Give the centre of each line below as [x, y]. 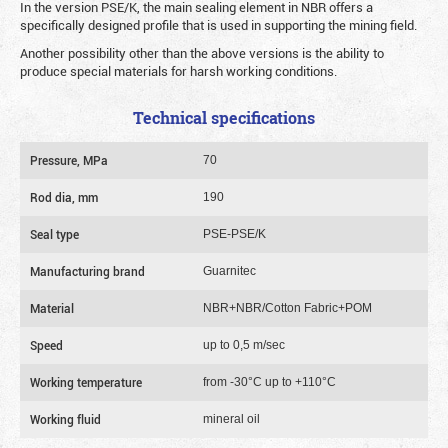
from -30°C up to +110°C [269, 382]
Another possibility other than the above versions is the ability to [202, 53]
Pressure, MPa [69, 160]
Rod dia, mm [64, 197]
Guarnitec [229, 271]
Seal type [54, 234]
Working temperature [86, 382]
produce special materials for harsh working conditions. [178, 71]
